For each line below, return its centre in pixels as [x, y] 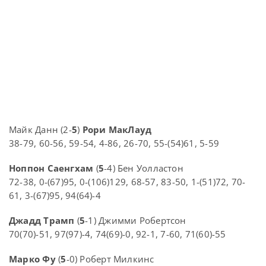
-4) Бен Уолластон [144, 168]
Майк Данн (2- [40, 130]
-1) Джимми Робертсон [136, 221]
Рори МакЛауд [117, 130]
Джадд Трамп [42, 221]
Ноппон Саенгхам [51, 168]
